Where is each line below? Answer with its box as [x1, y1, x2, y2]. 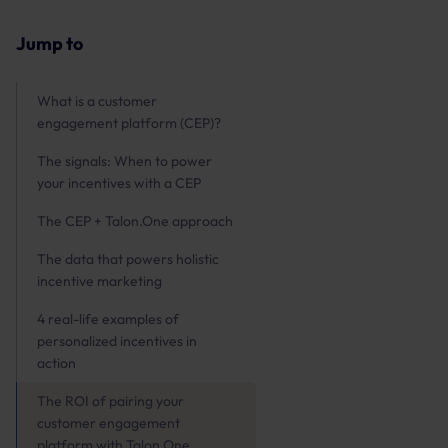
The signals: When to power [37, 152, 212, 170]
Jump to [16, 32, 83, 55]
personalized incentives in [37, 332, 197, 350]
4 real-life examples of [37, 310, 179, 328]
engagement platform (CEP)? [37, 114, 221, 132]
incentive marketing [37, 272, 162, 290]
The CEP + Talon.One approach [37, 212, 233, 230]
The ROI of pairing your [37, 392, 184, 410]
